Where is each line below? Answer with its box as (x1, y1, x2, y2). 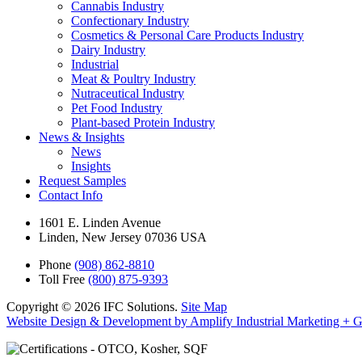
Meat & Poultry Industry (71, 71, 196, 86)
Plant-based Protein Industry (71, 115, 215, 129)
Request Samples (39, 173, 126, 187)
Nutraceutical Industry (71, 86, 184, 100)
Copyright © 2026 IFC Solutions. (6, 299, 181, 314)
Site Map (181, 299, 227, 314)
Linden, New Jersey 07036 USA (39, 229, 207, 244)
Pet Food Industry (71, 100, 162, 115)
